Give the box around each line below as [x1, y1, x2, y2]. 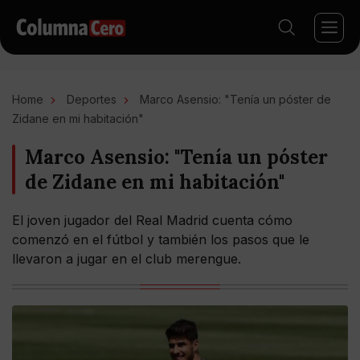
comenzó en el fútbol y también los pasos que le [12, 231, 309, 247]
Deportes [67, 92, 117, 106]
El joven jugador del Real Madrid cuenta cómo [12, 212, 292, 228]
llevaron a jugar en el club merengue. [12, 251, 241, 267]
